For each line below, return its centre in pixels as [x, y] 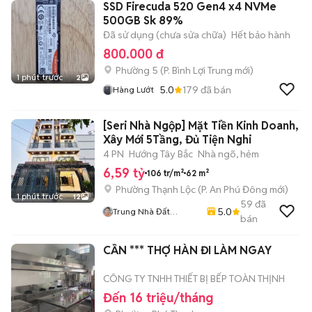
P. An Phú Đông [234, 189]
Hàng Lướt [133, 89]
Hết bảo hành [261, 35]
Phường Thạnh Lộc [156, 189]
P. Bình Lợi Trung [198, 70]
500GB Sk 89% [143, 21]
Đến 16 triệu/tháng [158, 298]
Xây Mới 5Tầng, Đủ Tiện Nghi [177, 140]
